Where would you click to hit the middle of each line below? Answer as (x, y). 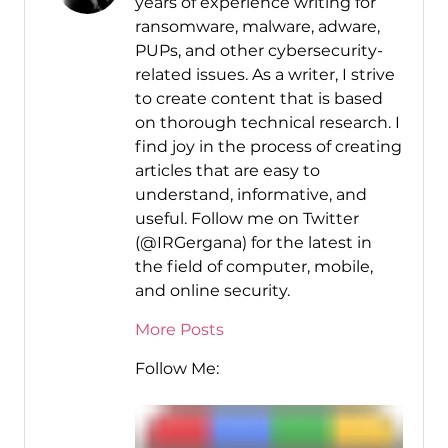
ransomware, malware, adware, (257, 27)
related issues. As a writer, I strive (264, 75)
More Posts (179, 330)
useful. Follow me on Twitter (246, 219)
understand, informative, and (250, 195)
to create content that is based (258, 99)
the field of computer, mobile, (253, 267)
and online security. (212, 291)
